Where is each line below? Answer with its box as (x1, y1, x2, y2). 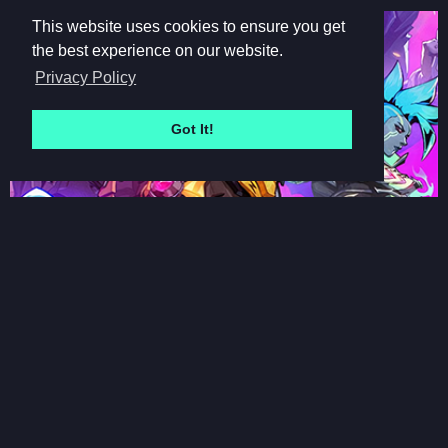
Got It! (170, 121, 214, 138)
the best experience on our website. (32, 42, 283, 60)
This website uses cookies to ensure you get (32, 18, 345, 36)
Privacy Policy (35, 69, 137, 87)
